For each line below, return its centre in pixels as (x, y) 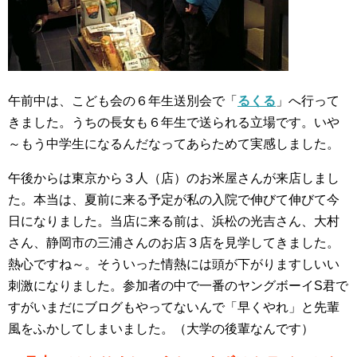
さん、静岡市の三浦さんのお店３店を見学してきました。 (174, 243)
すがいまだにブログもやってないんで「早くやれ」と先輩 (174, 307)
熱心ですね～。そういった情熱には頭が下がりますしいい (174, 264)
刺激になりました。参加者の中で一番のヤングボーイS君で (178, 286)
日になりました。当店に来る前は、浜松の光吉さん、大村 (174, 221)
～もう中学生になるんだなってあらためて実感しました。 (174, 144)
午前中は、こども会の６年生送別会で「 (123, 101)
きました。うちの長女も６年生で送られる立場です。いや (174, 122)
